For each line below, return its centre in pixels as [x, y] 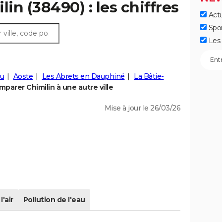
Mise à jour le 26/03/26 [142, 108]
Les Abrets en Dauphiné [83, 77]
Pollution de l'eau [54, 200]
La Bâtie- [149, 77]
